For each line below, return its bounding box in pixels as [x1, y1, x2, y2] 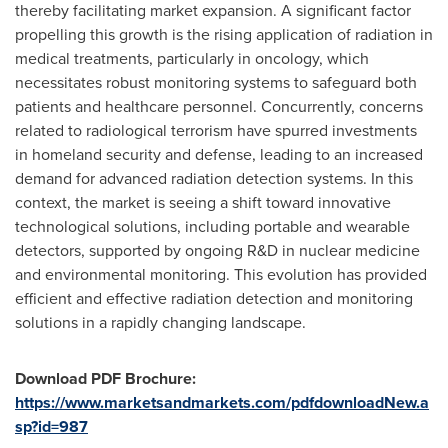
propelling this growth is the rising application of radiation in [15, 23, 433, 46]
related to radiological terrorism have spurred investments [15, 119, 417, 142]
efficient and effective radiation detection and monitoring [15, 287, 413, 310]
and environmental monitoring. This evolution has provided [15, 263, 427, 286]
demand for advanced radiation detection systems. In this [15, 167, 413, 190]
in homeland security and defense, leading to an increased [15, 143, 423, 166]
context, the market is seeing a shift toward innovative [15, 191, 391, 214]
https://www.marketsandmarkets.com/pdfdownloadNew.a [15, 391, 429, 414]
